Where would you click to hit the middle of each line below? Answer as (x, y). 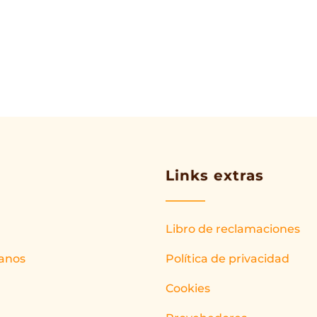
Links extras (214, 175)
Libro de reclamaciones (232, 229)
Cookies (188, 288)
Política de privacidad (227, 259)
